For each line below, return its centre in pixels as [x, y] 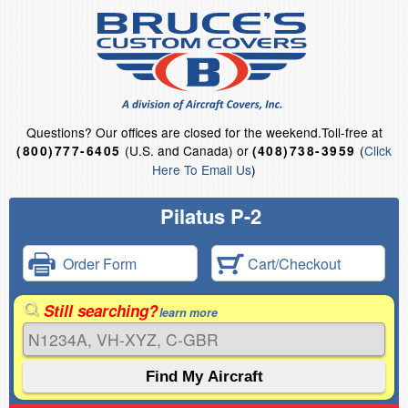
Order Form [96, 263]
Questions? [61, 132]
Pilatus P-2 [211, 216]
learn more [189, 312]
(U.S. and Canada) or [186, 150]
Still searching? [101, 311]
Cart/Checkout [292, 263]
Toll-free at [352, 132]
